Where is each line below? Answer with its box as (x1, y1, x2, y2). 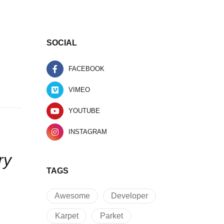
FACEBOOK (68, 65, 104, 72)
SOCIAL (46, 38, 77, 47)
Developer (111, 191, 148, 200)
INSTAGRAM (68, 128, 107, 135)
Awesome (54, 191, 90, 200)
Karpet (54, 211, 78, 220)
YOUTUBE (68, 107, 100, 114)
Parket (100, 211, 123, 220)
